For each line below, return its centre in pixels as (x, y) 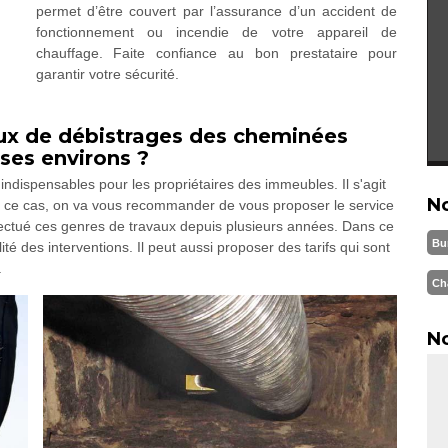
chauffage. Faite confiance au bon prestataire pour (216, 53)
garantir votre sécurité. (107, 74)
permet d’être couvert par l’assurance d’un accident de (216, 11)
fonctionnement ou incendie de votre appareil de (216, 32)
